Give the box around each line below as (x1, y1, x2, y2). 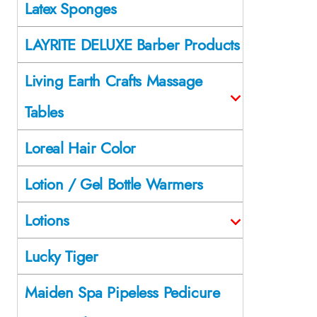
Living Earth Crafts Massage (25, 69, 202, 92)
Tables (25, 100, 64, 123)
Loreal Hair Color (25, 136, 136, 159)
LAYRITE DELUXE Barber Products (25, 33, 240, 56)
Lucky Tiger (25, 244, 98, 267)
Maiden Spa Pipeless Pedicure (25, 280, 220, 304)
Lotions (25, 208, 70, 231)
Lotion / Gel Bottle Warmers (25, 172, 203, 195)
